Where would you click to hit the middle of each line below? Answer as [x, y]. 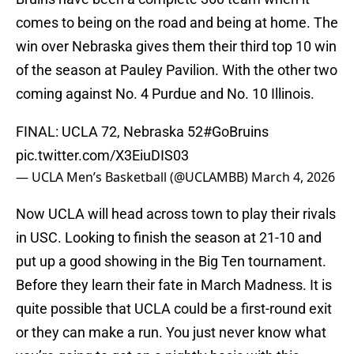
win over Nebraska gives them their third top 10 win [176, 47]
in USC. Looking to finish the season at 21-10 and [169, 238]
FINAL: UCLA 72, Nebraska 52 [109, 132]
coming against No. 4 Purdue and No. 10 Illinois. [165, 94]
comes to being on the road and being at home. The [177, 23]
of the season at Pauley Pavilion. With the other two [177, 70]
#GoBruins [236, 132]
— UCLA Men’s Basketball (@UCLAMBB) [134, 177]
